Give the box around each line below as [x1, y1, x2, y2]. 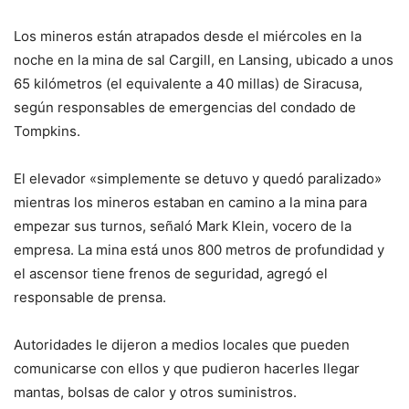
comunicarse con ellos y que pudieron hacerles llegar [14, 360, 360, 378]
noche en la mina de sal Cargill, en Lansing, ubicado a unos [14, 51, 393, 69]
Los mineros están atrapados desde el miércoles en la [14, 27, 362, 46]
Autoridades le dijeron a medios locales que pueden [14, 336, 350, 354]
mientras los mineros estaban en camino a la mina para [14, 194, 367, 212]
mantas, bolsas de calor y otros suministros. [14, 383, 297, 402]
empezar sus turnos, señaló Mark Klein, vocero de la [14, 217, 351, 236]
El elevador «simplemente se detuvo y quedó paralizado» [14, 170, 382, 188]
